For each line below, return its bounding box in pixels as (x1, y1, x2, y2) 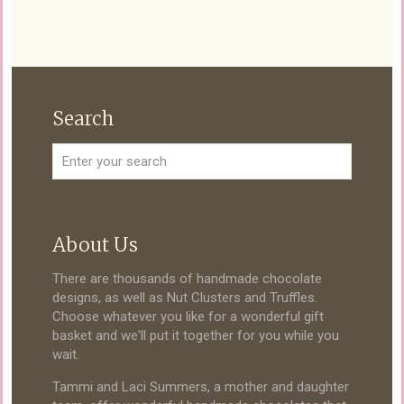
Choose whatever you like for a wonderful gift (52, 308, 324, 326)
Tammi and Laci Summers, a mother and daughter (52, 379, 349, 396)
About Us (52, 233, 138, 258)
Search (52, 106, 114, 132)
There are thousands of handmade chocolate (52, 271, 322, 288)
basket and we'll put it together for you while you (52, 327, 339, 344)
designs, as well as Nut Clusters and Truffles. (52, 289, 317, 307)
